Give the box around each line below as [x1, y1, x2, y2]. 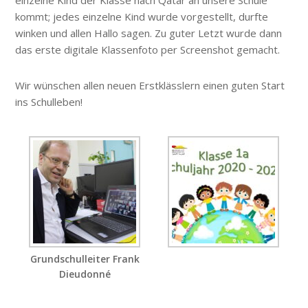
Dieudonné [58, 267, 111, 281]
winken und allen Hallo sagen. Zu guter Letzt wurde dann [15, 26, 283, 41]
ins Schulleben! [15, 95, 83, 109]
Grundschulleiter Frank [30, 252, 140, 266]
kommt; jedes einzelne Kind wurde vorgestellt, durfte [15, 10, 269, 24]
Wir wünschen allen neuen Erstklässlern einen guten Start [15, 78, 285, 93]
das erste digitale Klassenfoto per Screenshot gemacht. [15, 43, 280, 57]
